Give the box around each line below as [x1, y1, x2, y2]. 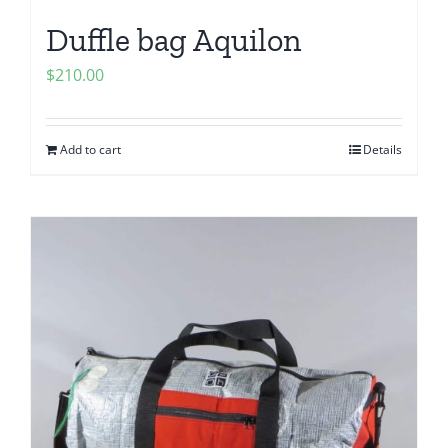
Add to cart [60, 141, 121, 159]
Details [363, 141, 402, 159]
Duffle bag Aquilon [46, 21, 301, 60]
